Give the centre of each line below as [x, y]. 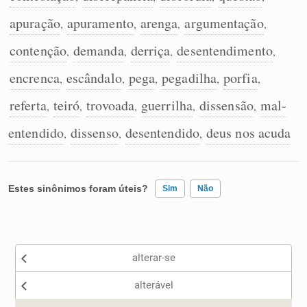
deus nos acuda [248, 133]
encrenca [35, 78]
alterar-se [153, 258]
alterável [153, 285]
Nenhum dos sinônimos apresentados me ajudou [134, 258]
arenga [159, 23]
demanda [98, 50]
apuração [35, 23]
